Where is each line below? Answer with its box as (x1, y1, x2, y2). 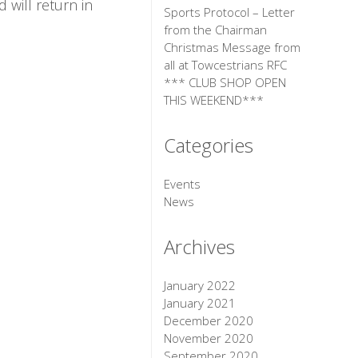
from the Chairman (164, 22, 268, 38)
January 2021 (164, 295, 237, 312)
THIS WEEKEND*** (164, 92, 265, 109)
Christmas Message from (164, 39, 301, 56)
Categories (164, 132, 254, 159)
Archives (164, 233, 236, 261)
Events (164, 176, 201, 193)
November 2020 (164, 330, 254, 347)
